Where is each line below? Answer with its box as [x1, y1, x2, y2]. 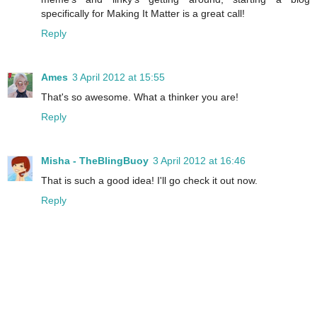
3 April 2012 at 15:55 [72, 71, 165, 83]
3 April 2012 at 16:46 [153, 155, 246, 167]
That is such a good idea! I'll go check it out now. [41, 175, 258, 187]
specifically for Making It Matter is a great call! [41, 8, 245, 20]
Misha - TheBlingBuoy [41, 155, 149, 167]
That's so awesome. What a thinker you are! [41, 91, 238, 103]
